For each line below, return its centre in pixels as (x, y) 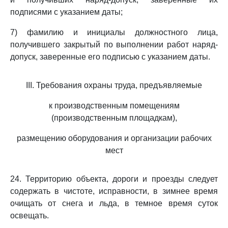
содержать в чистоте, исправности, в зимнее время (114, 191)
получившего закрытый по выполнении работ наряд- (114, 45)
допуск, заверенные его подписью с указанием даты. (110, 57)
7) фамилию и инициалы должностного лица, (114, 32)
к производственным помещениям (114, 106)
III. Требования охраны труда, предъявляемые (114, 85)
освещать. (30, 216)
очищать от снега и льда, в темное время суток (114, 203)
